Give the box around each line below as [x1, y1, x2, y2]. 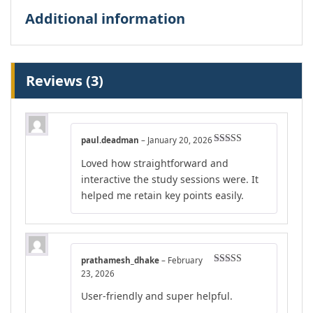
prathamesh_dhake [81, 254, 161, 265]
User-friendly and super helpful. [81, 289, 233, 303]
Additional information [25, 9, 185, 29]
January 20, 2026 [147, 135, 212, 146]
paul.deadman [81, 135, 141, 146]
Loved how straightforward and [81, 156, 228, 170]
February [168, 254, 203, 265]
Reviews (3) [26, 71, 103, 91]
